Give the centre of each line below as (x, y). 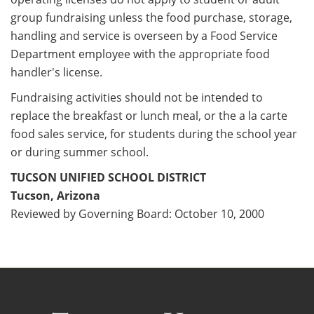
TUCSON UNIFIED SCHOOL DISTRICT (108, 178)
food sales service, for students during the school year (154, 134)
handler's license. (56, 73)
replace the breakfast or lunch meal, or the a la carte (149, 116)
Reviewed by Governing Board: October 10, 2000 (137, 214)
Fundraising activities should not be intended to (137, 98)
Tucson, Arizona (55, 196)
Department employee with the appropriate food (140, 54)
